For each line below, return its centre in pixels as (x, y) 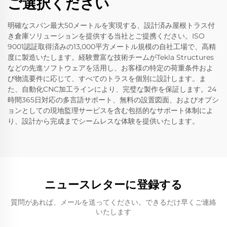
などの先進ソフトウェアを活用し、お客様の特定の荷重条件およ (110, 68)
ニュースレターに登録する (113, 185)
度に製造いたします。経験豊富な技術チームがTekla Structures (111, 58)
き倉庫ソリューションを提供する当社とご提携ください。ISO (106, 36)
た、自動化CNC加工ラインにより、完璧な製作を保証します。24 (112, 89)
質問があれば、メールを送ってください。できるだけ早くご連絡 (113, 202)
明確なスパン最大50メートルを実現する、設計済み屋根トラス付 (111, 26)
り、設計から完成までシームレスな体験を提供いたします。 (103, 121)
